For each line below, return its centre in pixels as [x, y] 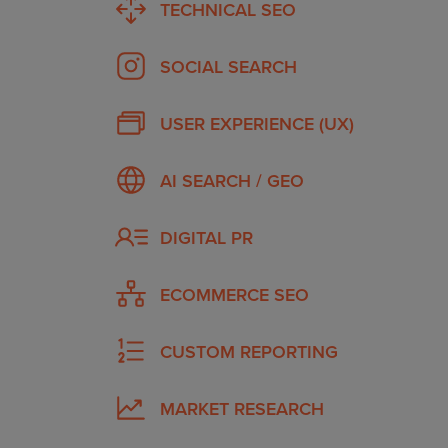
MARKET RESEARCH [242, 408]
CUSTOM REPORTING [249, 351]
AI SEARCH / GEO [232, 180]
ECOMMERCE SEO [234, 294]
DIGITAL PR [206, 237]
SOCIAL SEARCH [228, 66]
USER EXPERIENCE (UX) [257, 123]
